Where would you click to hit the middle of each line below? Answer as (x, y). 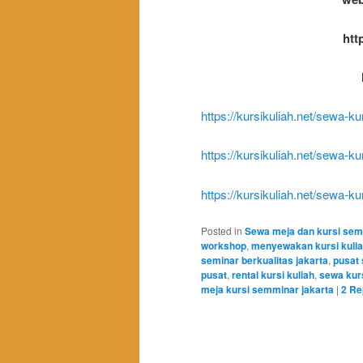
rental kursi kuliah (273, 275)
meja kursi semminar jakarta (267, 290)
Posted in (222, 231)
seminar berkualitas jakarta (265, 261)
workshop (224, 246)
